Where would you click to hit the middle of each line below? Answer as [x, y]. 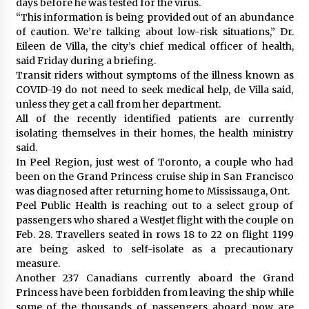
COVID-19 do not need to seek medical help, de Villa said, [154, 90]
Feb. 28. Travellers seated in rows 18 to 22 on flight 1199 [154, 235]
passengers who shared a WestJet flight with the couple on [154, 220]
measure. [38, 263]
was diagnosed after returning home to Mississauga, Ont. [152, 191]
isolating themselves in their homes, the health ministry [154, 133]
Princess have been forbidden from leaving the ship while [154, 292]
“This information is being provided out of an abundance [154, 17]
